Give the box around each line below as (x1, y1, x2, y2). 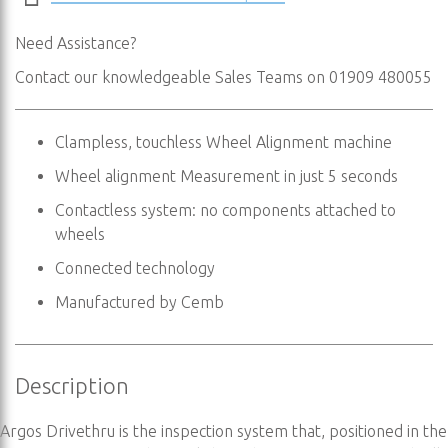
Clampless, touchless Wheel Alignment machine (55, 133, 392, 151)
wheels (55, 225, 105, 243)
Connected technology (55, 259, 215, 277)
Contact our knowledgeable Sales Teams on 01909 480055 (15, 68, 432, 86)
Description (15, 373, 129, 399)
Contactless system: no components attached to (55, 201, 396, 219)
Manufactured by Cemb (55, 293, 224, 311)
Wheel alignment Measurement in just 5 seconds (55, 167, 398, 185)
